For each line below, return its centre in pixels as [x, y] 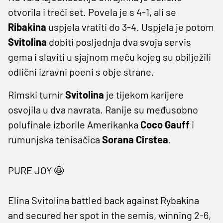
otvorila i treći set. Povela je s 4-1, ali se [92, 12]
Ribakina [27, 27]
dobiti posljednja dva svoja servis [119, 42]
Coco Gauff [165, 124]
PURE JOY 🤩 [36, 170]
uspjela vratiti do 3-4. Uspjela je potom [130, 27]
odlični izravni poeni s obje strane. [81, 71]
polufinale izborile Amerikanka [74, 124]
